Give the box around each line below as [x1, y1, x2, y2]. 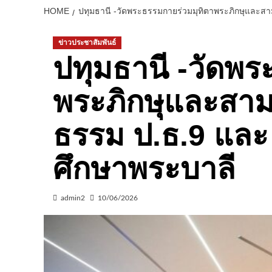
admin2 [61, 194, 85, 202]
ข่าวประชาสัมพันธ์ [58, 38, 116, 47]
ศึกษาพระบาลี [53, 151, 236, 186]
